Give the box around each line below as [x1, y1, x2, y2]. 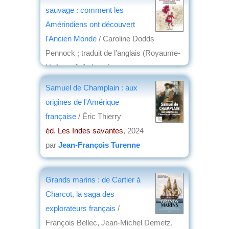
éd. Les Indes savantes [45, 126, 123, 135]
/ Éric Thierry [78, 111, 121, 121]
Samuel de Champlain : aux [45, 83, 138, 92]
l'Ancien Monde [45, 34, 99, 43]
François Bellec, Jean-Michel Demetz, [45, 218, 173, 227]
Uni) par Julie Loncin [45, 62, 113, 72]
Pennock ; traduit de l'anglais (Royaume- [45, 48, 180, 57]
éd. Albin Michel [45, 77, 98, 86]
